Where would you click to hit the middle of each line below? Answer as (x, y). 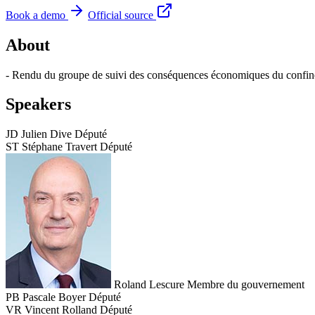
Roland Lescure (149, 285)
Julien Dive (46, 134)
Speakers (38, 104)
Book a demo (36, 15)
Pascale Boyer (54, 297)
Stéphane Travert (59, 147)
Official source (121, 15)
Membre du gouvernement (246, 285)
